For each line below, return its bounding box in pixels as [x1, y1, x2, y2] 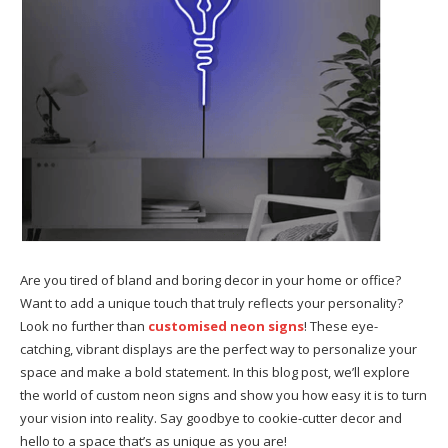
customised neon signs [148, 317, 304, 336]
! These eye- [304, 317, 378, 336]
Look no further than [20, 317, 145, 336]
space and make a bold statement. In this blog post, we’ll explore [20, 363, 410, 382]
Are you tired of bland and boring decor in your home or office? [20, 271, 401, 290]
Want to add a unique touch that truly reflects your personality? [20, 294, 403, 313]
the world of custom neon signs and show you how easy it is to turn [20, 386, 427, 405]
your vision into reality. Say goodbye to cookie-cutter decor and [20, 409, 402, 428]
